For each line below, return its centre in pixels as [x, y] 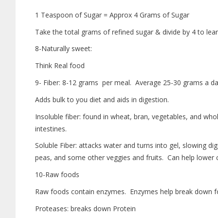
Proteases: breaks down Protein [85, 208]
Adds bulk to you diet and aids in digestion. [102, 99]
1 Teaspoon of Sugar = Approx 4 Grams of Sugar [112, 15]
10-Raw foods [57, 175]
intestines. [51, 128]
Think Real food [60, 66]
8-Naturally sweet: [64, 49]
